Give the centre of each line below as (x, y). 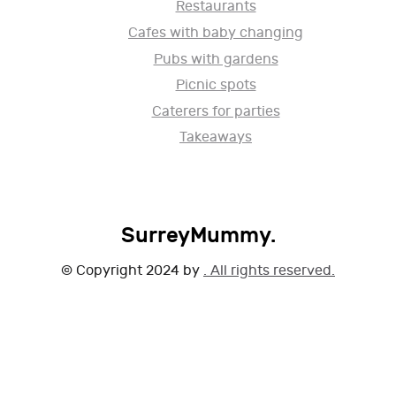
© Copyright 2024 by (132, 271)
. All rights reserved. (269, 271)
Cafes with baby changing (216, 34)
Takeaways (216, 138)
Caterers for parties (216, 111)
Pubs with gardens (216, 59)
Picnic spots (216, 86)
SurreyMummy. (198, 236)
